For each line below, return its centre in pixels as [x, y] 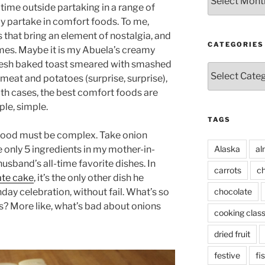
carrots [227, 170]
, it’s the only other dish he [89, 177]
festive [227, 255]
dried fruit [232, 234]
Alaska [227, 148]
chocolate [233, 191]
